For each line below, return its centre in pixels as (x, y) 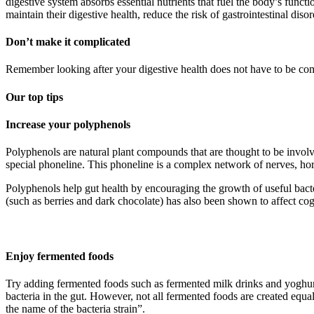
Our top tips (34, 97)
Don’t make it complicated (68, 42)
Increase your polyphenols (68, 124)
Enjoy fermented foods (60, 256)
